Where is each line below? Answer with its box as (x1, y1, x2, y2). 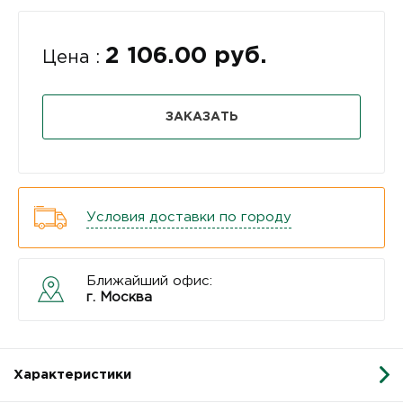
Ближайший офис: (86, 274, 212, 287)
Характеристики (13, 368, 131, 381)
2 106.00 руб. (105, 45, 267, 67)
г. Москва (86, 291, 152, 303)
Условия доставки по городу (86, 210, 291, 223)
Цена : (42, 49, 105, 66)
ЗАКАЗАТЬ (165, 111, 238, 122)
